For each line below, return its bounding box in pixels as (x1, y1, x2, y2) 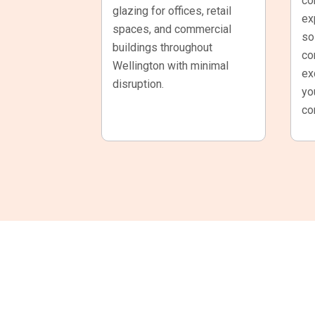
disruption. (112, 77, 165, 91)
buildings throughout (112, 40, 213, 54)
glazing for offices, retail (112, 4, 232, 18)
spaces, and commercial (112, 22, 232, 36)
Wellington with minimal (112, 58, 229, 72)
